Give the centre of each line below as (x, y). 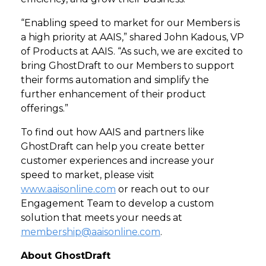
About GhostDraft (66, 256)
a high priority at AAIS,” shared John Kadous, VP (132, 37)
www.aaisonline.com (68, 189)
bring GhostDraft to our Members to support (128, 66)
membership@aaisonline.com (91, 232)
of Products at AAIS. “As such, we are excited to (132, 52)
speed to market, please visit (88, 175)
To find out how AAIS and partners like (113, 132)
